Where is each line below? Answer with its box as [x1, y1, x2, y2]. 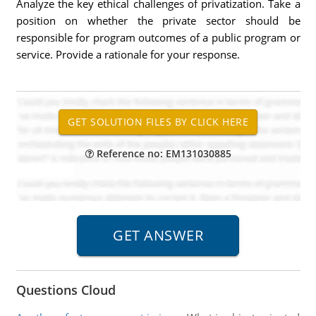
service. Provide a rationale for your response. [16, 47, 240, 61]
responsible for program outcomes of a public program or [16, 30, 300, 44]
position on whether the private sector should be [16, 13, 300, 28]
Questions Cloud [16, 281, 116, 298]
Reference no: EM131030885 [93, 147, 231, 160]
